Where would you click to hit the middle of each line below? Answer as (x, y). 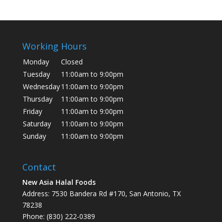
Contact (39, 167)
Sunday (34, 136)
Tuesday (36, 74)
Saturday (37, 124)
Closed (72, 62)
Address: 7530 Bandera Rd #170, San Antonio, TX (101, 194)
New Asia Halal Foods (59, 182)
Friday (32, 111)
